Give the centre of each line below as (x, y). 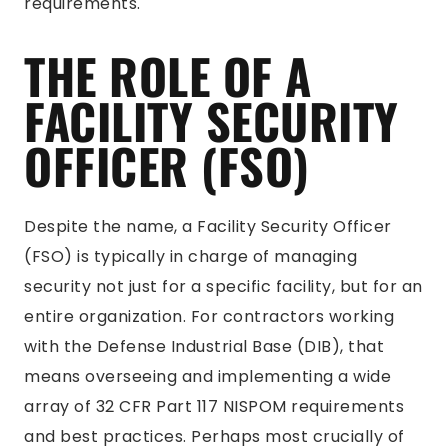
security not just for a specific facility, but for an (223, 286)
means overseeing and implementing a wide (207, 376)
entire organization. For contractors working (209, 316)
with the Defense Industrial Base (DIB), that (204, 346)
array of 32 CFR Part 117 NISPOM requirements (214, 406)
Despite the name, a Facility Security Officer (208, 226)
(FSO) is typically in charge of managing (190, 256)
